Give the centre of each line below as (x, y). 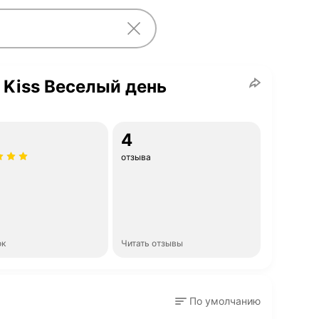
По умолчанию (225, 301)
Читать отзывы (152, 243)
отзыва (136, 157)
